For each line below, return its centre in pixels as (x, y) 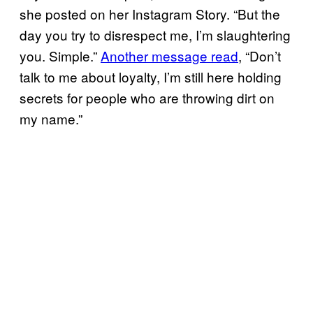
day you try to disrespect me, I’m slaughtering (155, 34)
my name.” (51, 118)
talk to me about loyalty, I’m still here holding (151, 76)
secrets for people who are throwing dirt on (147, 97)
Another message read (169, 55)
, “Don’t (260, 55)
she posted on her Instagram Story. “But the (150, 13)
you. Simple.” (60, 55)
